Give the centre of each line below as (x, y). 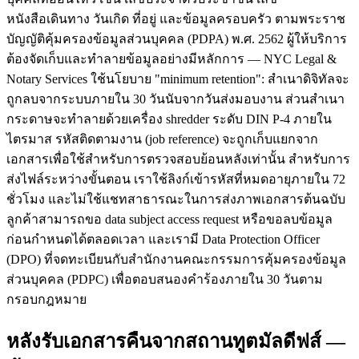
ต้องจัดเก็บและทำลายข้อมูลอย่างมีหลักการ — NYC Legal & (171, 58)
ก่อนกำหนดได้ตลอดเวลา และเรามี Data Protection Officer (163, 239)
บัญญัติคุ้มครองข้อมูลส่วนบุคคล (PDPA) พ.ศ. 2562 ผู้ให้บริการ (177, 38)
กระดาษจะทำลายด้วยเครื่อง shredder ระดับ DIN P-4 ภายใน (169, 119)
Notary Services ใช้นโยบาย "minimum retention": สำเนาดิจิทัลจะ (178, 79)
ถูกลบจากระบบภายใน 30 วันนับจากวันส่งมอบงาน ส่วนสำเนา (175, 99)
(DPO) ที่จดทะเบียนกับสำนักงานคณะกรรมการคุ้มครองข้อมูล (176, 259)
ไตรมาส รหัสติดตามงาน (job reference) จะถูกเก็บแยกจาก (162, 139)
